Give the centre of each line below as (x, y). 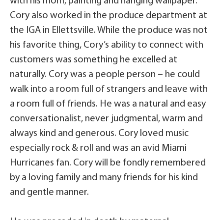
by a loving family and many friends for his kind (104, 178)
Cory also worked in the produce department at (109, 16)
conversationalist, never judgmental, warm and (106, 119)
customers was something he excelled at (94, 60)
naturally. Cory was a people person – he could (105, 75)
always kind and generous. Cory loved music (99, 134)
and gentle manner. (49, 193)
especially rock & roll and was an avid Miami (98, 149)
